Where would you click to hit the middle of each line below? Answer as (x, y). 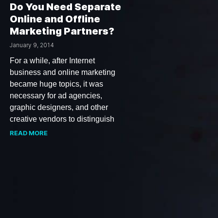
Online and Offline (55, 19)
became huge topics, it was (56, 84)
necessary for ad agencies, (56, 95)
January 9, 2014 (32, 45)
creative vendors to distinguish (62, 119)
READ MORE (29, 133)
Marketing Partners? (62, 31)
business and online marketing (63, 72)
